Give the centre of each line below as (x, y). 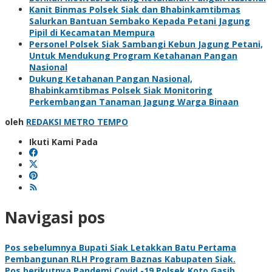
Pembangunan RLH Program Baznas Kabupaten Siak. (120, 259)
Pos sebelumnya (41, 247)
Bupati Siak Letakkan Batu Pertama (156, 247)
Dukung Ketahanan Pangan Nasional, (111, 78)
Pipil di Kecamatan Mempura (92, 32)
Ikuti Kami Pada (63, 141)
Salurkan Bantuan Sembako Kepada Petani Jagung (140, 21)
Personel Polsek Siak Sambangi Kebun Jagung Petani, (146, 44)
